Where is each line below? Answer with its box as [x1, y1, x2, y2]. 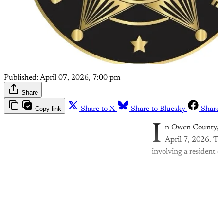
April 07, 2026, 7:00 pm [40, 73, 120, 82]
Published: [4, 73, 38, 82]
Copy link [35, 105, 61, 112]
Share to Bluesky [131, 105, 185, 113]
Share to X [81, 105, 115, 113]
